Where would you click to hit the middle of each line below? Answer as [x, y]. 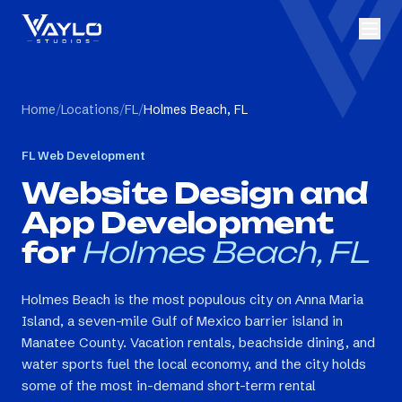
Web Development [90, 155]
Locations [90, 109]
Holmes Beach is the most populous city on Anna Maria [192, 299]
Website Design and [195, 193]
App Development [178, 223]
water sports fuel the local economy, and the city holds [194, 364]
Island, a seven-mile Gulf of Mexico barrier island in [182, 321]
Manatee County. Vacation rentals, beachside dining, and [198, 342]
